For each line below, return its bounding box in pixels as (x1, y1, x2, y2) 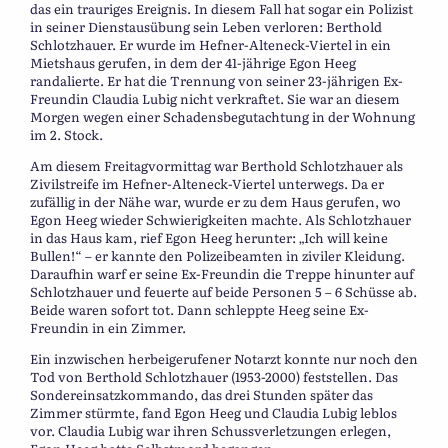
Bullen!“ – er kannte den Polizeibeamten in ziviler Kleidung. (30, 245, 405, 265)
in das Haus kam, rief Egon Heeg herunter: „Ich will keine (30, 227, 388, 247)
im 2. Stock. (30, 124, 103, 144)
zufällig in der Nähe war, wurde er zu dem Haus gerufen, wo (30, 191, 401, 211)
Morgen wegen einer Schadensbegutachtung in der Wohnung (30, 106, 415, 126)
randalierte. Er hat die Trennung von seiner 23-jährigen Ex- (30, 70, 403, 90)
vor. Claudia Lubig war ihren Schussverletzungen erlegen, (30, 420, 391, 440)
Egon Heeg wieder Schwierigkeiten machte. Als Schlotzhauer (30, 209, 411, 229)
